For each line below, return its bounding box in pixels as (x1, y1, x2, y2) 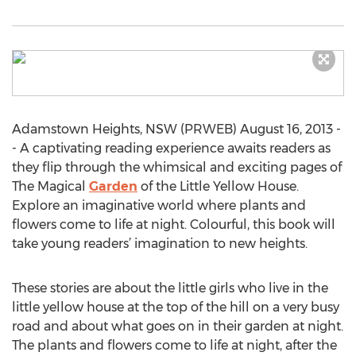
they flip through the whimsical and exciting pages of (12, 160, 342, 175)
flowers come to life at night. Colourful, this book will (12, 217, 335, 232)
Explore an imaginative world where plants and (12, 198, 306, 213)
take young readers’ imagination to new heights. (12, 236, 308, 251)
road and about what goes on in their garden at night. (12, 319, 343, 334)
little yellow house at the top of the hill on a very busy (12, 300, 339, 315)
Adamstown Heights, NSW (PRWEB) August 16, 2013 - (12, 122, 341, 137)
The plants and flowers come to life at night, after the (12, 338, 337, 353)
